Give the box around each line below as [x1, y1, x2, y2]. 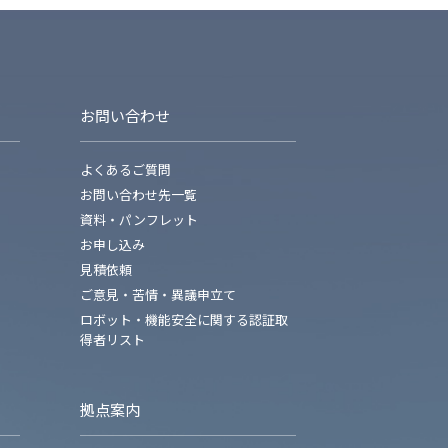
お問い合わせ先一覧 [80, 185, 197, 204]
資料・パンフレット [80, 210, 198, 229]
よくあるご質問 [80, 160, 171, 179]
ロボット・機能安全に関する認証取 [80, 310, 288, 329]
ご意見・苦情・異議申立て [80, 285, 236, 304]
